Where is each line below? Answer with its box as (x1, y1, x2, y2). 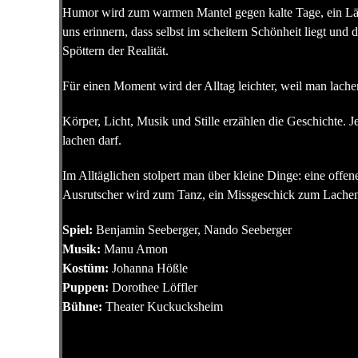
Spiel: (62, 223, 93, 237)
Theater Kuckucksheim (102, 300, 223, 313)
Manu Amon (101, 242, 168, 256)
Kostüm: (62, 261, 109, 275)
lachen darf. (62, 133, 121, 147)
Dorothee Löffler (109, 280, 197, 294)
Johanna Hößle (109, 261, 188, 275)
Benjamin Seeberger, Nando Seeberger (93, 223, 292, 237)
